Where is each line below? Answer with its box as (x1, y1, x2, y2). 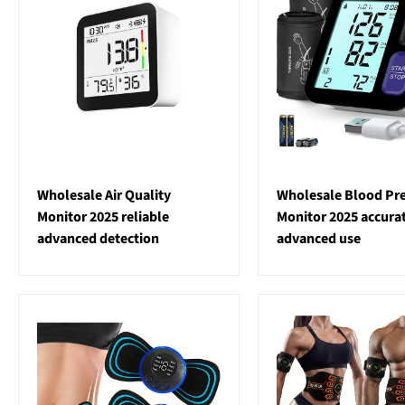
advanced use (276, 229, 361, 250)
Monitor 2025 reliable (37, 207, 169, 228)
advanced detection (37, 229, 159, 250)
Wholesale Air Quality (37, 185, 171, 206)
